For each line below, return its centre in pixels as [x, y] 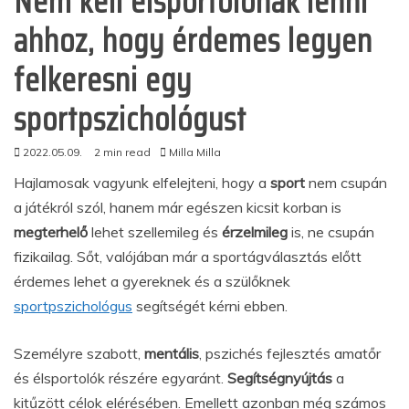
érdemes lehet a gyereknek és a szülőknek [152, 281]
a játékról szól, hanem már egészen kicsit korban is [178, 207]
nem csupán [348, 183]
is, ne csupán [333, 232]
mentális [172, 353]
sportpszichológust [130, 119]
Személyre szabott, [79, 353]
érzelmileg [257, 232]
